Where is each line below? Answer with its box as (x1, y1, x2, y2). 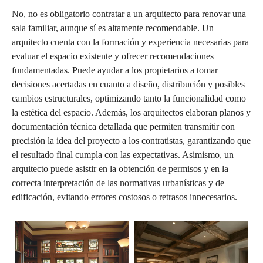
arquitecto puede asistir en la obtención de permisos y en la (12, 163, 228, 174)
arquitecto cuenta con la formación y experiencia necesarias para (12, 36, 249, 47)
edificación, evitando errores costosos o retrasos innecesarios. (12, 191, 237, 202)
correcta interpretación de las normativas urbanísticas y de (12, 177, 224, 188)
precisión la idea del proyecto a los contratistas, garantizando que (12, 135, 251, 146)
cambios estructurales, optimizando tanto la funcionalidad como (12, 93, 246, 103)
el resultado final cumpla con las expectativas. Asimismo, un (12, 149, 234, 160)
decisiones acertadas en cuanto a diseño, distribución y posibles (12, 79, 245, 89)
